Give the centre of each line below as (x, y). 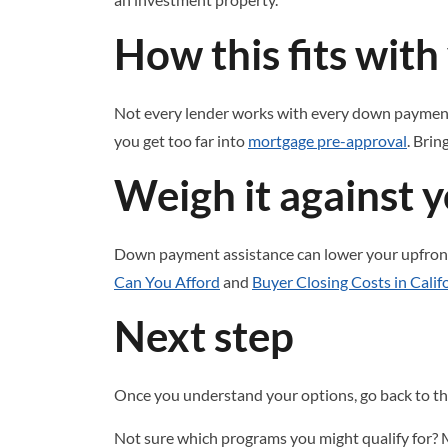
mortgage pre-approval (327, 140)
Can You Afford (167, 281)
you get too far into (181, 140)
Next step (204, 336)
